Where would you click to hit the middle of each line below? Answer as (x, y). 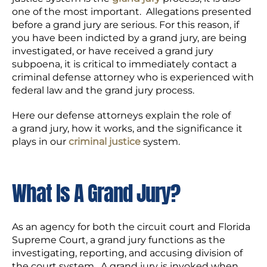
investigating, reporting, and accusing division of (127, 253)
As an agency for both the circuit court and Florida (131, 227)
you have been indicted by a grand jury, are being (129, 38)
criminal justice (105, 142)
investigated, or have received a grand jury (113, 51)
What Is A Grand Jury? (96, 193)
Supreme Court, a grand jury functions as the (119, 240)
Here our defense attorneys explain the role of (121, 115)
